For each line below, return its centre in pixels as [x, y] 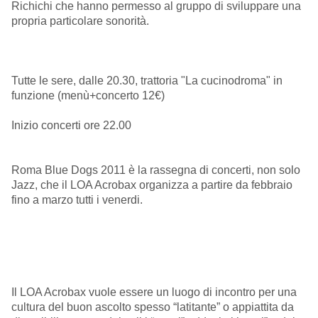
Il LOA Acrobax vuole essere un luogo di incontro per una [154, 292]
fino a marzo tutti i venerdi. [77, 199]
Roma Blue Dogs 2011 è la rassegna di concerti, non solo [156, 170]
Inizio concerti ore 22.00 [71, 125]
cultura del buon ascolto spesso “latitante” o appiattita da [153, 307]
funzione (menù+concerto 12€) [88, 95]
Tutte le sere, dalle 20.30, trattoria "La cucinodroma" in [147, 80]
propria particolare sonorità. [80, 21]
